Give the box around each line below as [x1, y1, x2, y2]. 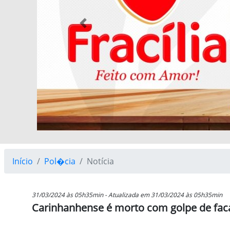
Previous [82, 23, 117, 34]
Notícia [87, 156, 114, 167]
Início [12, 156, 33, 167]
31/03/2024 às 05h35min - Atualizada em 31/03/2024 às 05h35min [32, 190, 222, 199]
